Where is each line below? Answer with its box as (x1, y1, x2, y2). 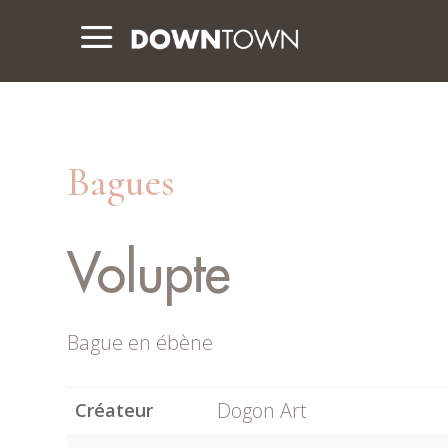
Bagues (67, 158, 176, 207)
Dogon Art (217, 397, 308, 425)
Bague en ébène (67, 328, 214, 356)
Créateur (75, 398, 154, 423)
